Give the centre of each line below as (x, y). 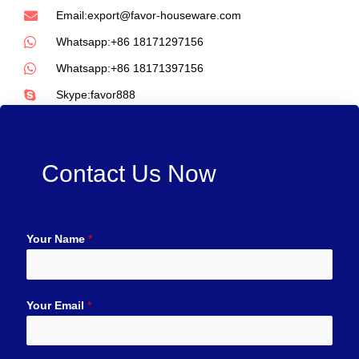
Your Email (57, 305)
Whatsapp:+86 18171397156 (130, 69)
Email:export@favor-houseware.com (149, 16)
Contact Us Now (129, 174)
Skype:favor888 (96, 95)
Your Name (57, 240)
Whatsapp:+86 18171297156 (130, 42)
